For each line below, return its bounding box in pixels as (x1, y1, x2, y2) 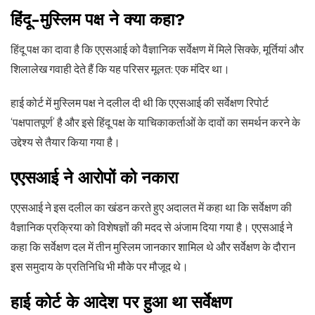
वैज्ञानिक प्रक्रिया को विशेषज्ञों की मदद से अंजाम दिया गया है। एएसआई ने (11, 221, 292, 234)
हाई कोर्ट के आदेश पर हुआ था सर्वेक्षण (11, 292, 232, 312)
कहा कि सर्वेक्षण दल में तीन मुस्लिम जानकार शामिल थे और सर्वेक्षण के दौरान (11, 240, 295, 254)
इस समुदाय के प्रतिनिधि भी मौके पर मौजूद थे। (11, 260, 188, 274)
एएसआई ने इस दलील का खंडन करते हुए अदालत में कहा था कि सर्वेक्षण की (11, 201, 292, 214)
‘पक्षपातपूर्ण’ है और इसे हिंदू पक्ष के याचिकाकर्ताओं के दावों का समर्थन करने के (11, 116, 300, 129)
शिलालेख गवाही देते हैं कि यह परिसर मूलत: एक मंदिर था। (11, 63, 230, 76)
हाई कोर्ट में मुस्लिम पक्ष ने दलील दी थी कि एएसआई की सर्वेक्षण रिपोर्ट (11, 96, 269, 110)
